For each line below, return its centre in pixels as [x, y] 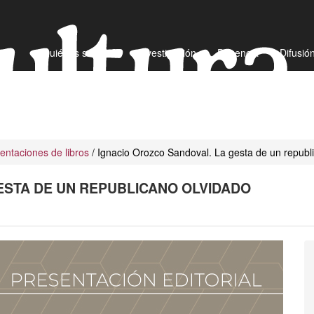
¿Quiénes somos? [77, 53]
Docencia [238, 53]
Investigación [167, 53]
